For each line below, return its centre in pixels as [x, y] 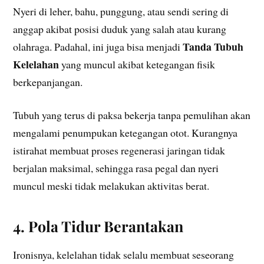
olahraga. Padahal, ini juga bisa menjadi [98, 46]
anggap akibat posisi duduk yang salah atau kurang [120, 29]
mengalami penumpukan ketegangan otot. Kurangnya [126, 133]
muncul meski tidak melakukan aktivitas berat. [111, 186]
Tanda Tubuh [213, 46]
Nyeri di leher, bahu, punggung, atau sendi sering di [121, 11]
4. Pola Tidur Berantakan [98, 226]
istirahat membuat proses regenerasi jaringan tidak [119, 151]
